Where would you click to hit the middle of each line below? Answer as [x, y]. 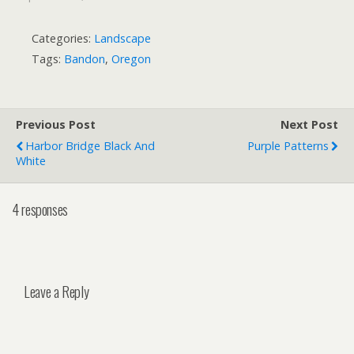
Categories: [63, 38]
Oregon [131, 58]
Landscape [122, 38]
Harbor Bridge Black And [90, 145]
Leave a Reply [56, 291]
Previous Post [56, 124]
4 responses [40, 209]
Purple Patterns [288, 145]
